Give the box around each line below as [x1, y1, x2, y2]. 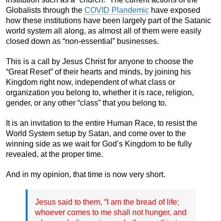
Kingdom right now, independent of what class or [6, 77, 175, 86]
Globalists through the [6, 5, 84, 14]
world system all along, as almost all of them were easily [6, 26, 201, 35]
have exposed [149, 5, 200, 14]
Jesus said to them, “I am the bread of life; [35, 197, 179, 206]
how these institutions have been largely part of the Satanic [6, 16, 211, 25]
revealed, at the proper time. [6, 149, 103, 158]
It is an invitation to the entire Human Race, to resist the [6, 118, 197, 127]
